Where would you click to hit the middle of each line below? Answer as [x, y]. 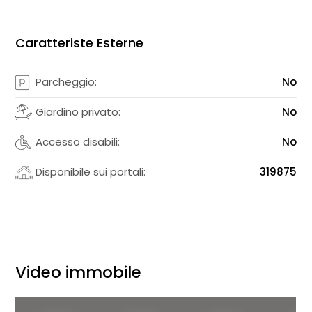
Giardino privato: [78, 112]
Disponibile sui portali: [91, 172]
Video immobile [79, 273]
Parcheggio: [67, 82]
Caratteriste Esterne [80, 43]
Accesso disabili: [78, 142]
